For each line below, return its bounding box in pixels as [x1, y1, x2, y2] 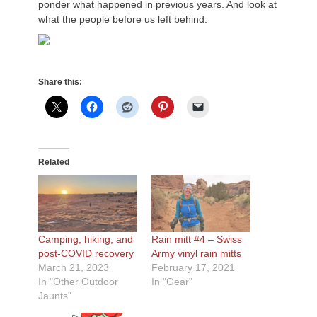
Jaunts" [38, 290, 71, 301]
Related [38, 157, 69, 167]
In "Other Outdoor [38, 276, 118, 287]
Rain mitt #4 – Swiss [151, 234, 242, 245]
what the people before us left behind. [38, 13, 207, 25]
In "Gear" [151, 276, 192, 287]
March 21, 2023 [38, 262, 109, 273]
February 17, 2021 [151, 262, 235, 273]
